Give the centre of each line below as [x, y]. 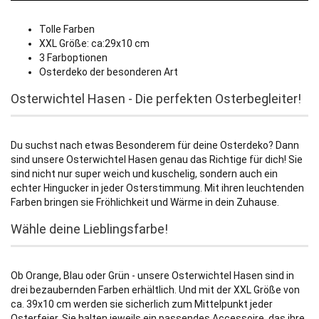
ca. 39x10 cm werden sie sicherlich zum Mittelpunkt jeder [142, 304]
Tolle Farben [67, 30]
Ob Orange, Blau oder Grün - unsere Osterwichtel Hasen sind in [152, 276]
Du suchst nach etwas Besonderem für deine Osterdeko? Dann [155, 146]
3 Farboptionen [73, 58]
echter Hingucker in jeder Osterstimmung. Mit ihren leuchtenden [157, 188]
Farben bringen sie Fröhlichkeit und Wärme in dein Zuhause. [145, 203]
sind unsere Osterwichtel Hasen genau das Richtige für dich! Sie [157, 160]
